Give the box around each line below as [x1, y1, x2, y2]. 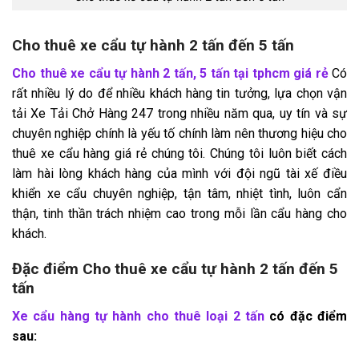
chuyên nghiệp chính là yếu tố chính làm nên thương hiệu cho [12, 125, 347, 141]
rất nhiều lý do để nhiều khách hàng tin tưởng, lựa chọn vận [12, 85, 347, 101]
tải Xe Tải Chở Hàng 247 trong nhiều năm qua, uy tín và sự [12, 105, 347, 121]
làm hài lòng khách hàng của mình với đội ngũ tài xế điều [12, 165, 347, 181]
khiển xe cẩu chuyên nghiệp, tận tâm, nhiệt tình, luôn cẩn [12, 185, 347, 201]
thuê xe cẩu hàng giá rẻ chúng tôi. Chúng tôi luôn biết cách [12, 145, 347, 161]
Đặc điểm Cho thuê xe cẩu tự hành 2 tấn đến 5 [12, 260, 338, 279]
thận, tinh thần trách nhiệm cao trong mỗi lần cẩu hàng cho [12, 205, 347, 221]
